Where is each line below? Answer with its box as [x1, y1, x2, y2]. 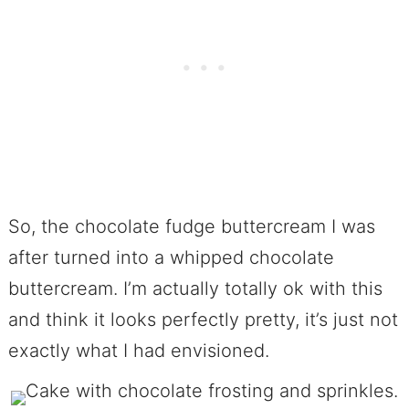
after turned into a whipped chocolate [7, 246, 334, 268]
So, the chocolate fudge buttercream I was [7, 215, 375, 237]
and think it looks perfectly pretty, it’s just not [7, 308, 398, 330]
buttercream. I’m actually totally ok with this [7, 277, 383, 299]
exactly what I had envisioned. [7, 339, 269, 362]
